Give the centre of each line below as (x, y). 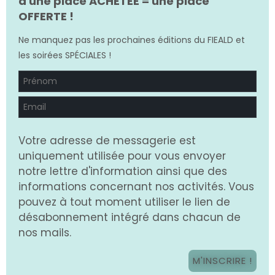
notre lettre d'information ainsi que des (123, 171)
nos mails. (45, 232)
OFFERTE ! (46, 16)
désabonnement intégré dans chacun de (130, 217)
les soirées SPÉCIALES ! (65, 55)
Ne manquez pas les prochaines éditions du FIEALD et (132, 40)
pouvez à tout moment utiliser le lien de (124, 202)
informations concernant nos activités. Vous (136, 186)
